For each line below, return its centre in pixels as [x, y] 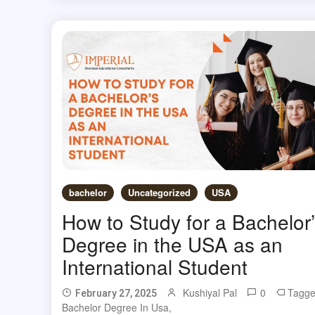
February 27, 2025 [116, 294]
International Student [154, 267]
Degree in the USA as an [172, 244]
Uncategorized [159, 193]
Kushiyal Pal [210, 293]
